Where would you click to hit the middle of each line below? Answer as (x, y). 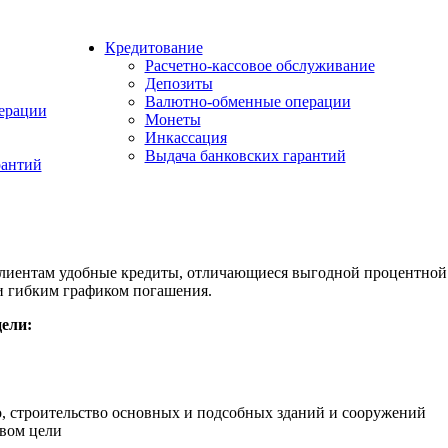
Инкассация (185, 137)
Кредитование (153, 47)
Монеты (172, 119)
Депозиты (178, 83)
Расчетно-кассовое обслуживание (259, 65)
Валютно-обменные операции (247, 101)
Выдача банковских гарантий (245, 155)
